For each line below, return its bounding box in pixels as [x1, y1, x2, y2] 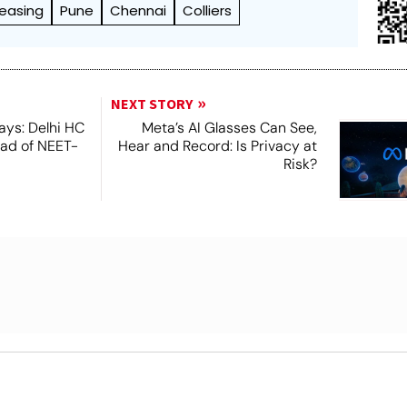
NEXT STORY [110, 94, 193, 114]
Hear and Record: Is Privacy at [117, 135, 317, 155]
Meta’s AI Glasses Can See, [141, 117, 317, 137]
